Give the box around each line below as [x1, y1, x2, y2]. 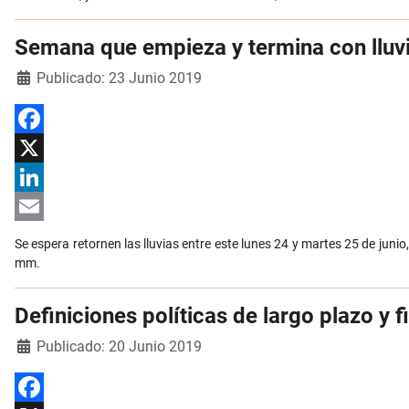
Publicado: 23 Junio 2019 [37, 69, 202, 88]
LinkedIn [15, 199, 63, 215]
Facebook [15, 141, 70, 156]
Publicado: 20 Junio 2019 [37, 338, 202, 356]
